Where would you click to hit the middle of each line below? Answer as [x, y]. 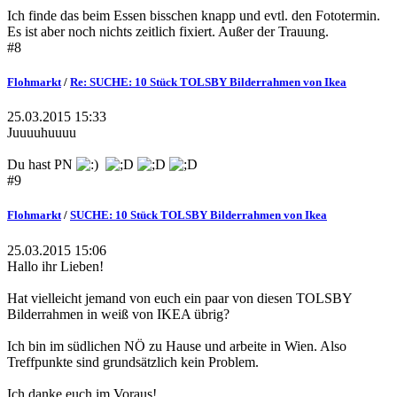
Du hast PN [42, 165]
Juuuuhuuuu [42, 133]
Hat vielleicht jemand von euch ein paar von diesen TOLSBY [179, 298]
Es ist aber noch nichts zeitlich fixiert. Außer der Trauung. [168, 31]
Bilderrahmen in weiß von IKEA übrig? [118, 314]
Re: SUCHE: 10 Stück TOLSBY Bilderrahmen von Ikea [208, 82]
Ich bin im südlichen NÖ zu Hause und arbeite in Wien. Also [177, 346]
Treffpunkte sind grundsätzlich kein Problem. [133, 362]
